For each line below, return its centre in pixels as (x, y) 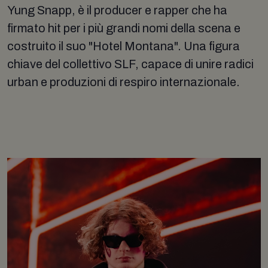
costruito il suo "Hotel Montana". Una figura (124, 46)
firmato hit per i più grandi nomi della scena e (124, 28)
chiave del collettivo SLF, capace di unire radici (130, 64)
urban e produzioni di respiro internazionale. (124, 82)
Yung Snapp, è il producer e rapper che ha (117, 10)
